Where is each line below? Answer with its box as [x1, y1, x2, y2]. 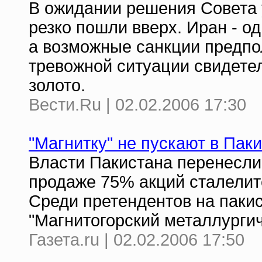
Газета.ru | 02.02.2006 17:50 [29, 230, 244, 249]
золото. [29, 76, 85, 95]
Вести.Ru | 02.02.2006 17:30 [29, 95, 246, 114]
